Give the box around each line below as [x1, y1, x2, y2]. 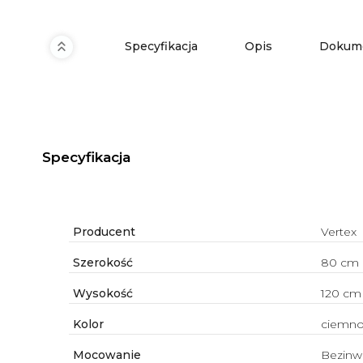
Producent [69, 224, 135, 240]
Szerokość [69, 255, 133, 271]
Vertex [320, 224, 357, 240]
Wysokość [69, 286, 133, 301]
